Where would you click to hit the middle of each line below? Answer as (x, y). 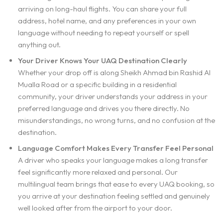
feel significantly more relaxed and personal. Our (98, 172)
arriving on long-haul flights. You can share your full (102, 8)
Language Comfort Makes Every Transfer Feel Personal (116, 148)
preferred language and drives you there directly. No (104, 108)
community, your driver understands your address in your (113, 96)
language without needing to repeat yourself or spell (104, 32)
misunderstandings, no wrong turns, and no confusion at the (116, 120)
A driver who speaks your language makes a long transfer (113, 160)
